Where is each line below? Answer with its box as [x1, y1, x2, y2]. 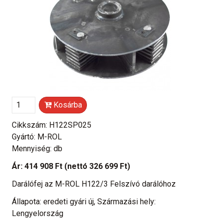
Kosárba [51, 100, 82, 110]
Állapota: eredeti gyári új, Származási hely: [12, 196, 156, 206]
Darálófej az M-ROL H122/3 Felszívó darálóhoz [12, 179, 176, 189]
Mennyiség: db [12, 143, 62, 153]
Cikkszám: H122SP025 [12, 120, 91, 130]
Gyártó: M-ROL [12, 132, 62, 141]
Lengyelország [12, 208, 63, 218]
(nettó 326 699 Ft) [64, 161, 130, 171]
